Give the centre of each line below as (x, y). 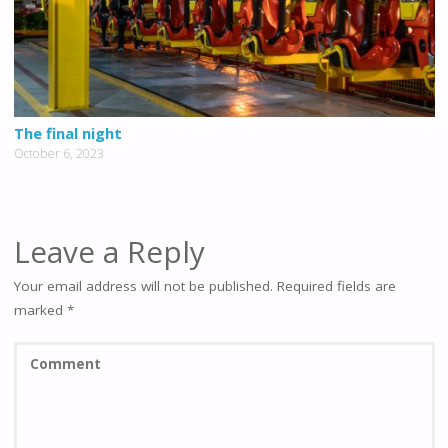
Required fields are (336, 286)
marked (40, 310)
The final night (67, 133)
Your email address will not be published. (143, 286)
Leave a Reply (109, 252)
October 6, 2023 (58, 154)
